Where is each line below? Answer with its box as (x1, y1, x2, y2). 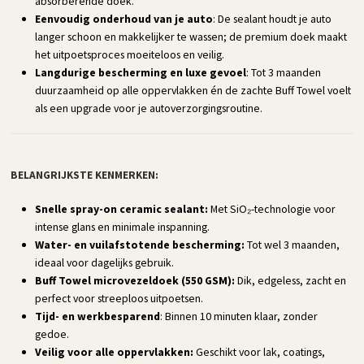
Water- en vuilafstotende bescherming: (35, 236, 245, 252)
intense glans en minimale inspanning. (35, 219, 210, 234)
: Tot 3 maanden (246, 64, 322, 80)
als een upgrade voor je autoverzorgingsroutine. (35, 100, 263, 115)
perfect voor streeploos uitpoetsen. (35, 290, 204, 305)
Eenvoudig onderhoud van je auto (35, 11, 214, 26)
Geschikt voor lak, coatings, (193, 344, 326, 359)
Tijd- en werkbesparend (35, 308, 161, 323)
